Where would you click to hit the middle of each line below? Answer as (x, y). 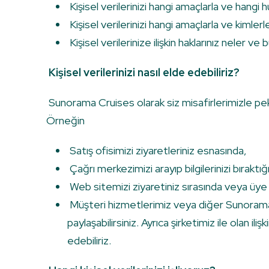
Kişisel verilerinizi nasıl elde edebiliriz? (144, 73)
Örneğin (65, 121)
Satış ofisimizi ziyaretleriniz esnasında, (157, 151)
